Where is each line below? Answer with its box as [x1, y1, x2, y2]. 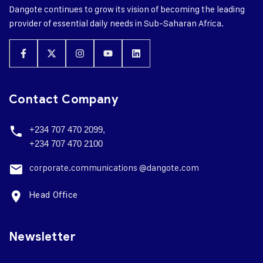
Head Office [29, 190, 78, 200]
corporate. [29, 162, 71, 173]
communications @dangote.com [71, 162, 199, 173]
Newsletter [9, 230, 76, 244]
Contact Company [9, 92, 119, 107]
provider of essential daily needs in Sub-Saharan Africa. [9, 18, 224, 29]
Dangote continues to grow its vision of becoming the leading [9, 4, 245, 15]
